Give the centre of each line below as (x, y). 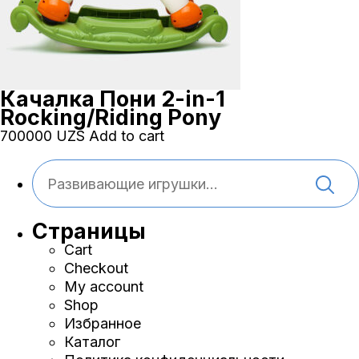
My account (104, 286)
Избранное (103, 323)
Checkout (96, 268)
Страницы (89, 231)
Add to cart (127, 136)
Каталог (92, 342)
